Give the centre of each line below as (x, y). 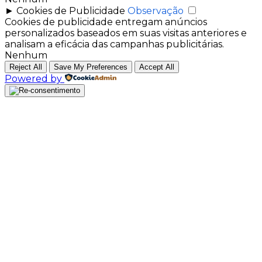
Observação (156, 11)
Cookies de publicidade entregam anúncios (106, 22)
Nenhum (26, 56)
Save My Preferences (91, 67)
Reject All (26, 67)
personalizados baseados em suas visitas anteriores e (126, 33)
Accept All (157, 67)
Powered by (33, 79)
